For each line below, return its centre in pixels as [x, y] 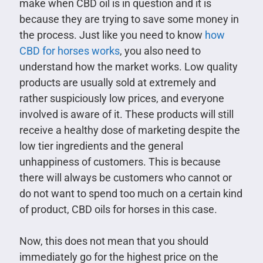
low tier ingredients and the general [101, 146]
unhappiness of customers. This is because [120, 161]
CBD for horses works [69, 50]
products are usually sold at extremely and [117, 82]
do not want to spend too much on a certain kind [131, 193]
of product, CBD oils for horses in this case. [118, 209]
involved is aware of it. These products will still [126, 114]
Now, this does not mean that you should [114, 241]
